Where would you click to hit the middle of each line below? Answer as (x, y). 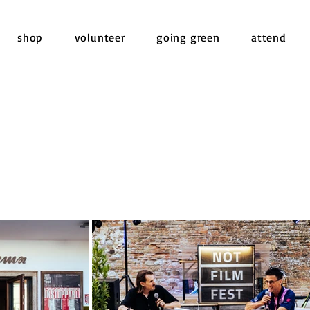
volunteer (100, 37)
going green (188, 37)
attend (268, 37)
